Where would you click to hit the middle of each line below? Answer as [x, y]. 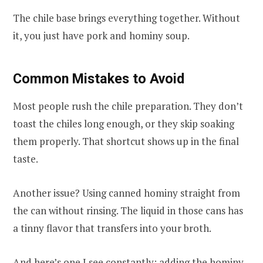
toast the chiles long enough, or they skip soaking [124, 123]
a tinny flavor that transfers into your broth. [112, 228]
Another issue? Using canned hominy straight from [127, 193]
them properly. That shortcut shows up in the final [126, 141]
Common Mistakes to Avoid [99, 78]
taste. [26, 159]
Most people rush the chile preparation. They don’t [128, 106]
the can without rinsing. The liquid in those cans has [128, 210]
